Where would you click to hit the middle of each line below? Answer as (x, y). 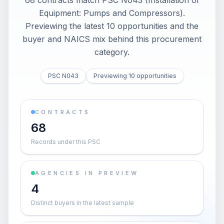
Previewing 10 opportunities (135, 76)
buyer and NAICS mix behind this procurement (112, 39)
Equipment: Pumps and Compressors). (112, 13)
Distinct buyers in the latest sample (82, 203)
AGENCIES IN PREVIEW (87, 173)
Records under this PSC (66, 142)
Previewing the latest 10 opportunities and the (112, 26)
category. (112, 52)
